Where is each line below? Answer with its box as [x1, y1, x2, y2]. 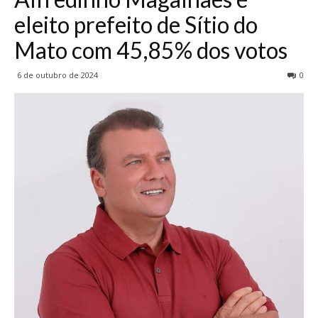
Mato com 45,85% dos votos [14, 36, 287, 65]
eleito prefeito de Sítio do [14, 11, 258, 39]
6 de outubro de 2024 [17, 70, 98, 81]
